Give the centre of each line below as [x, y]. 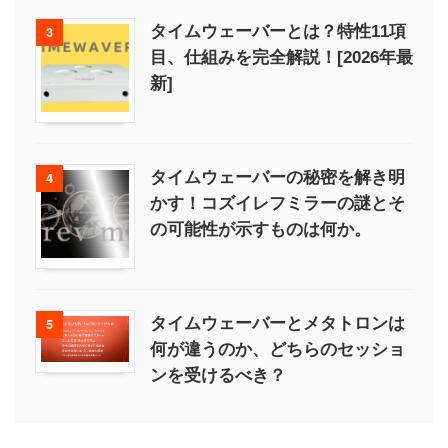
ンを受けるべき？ [218, 375]
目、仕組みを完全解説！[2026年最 [281, 57]
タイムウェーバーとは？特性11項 [278, 31]
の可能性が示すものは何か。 [260, 229]
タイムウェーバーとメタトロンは [277, 323]
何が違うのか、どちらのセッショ [277, 349]
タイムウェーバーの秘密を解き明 [277, 177]
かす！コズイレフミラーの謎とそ [277, 203]
